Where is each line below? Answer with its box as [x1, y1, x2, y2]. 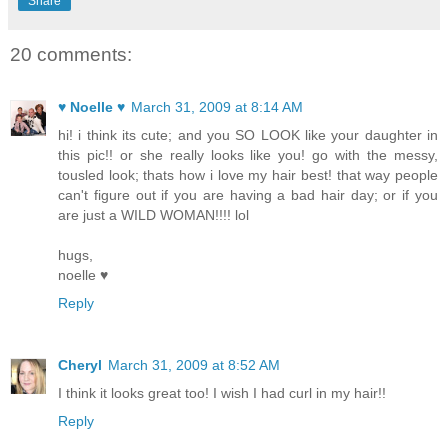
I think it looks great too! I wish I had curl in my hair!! [58, 384, 386, 401]
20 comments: [10, 44, 132, 66]
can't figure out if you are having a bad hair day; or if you [58, 186, 438, 203]
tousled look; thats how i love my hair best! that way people [58, 166, 438, 183]
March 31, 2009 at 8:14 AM [131, 98, 303, 115]
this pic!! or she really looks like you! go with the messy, [58, 146, 438, 163]
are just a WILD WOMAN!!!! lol [58, 206, 249, 223]
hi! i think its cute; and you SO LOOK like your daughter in [58, 126, 438, 143]
